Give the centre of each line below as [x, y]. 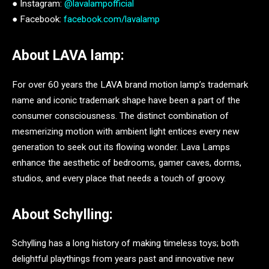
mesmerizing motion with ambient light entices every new [126, 131]
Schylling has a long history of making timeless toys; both [125, 243]
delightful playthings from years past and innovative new [123, 258]
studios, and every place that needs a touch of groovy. [120, 178]
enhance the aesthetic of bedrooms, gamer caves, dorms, [127, 162]
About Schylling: [62, 214]
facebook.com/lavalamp [112, 20]
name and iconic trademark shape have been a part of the [126, 100]
